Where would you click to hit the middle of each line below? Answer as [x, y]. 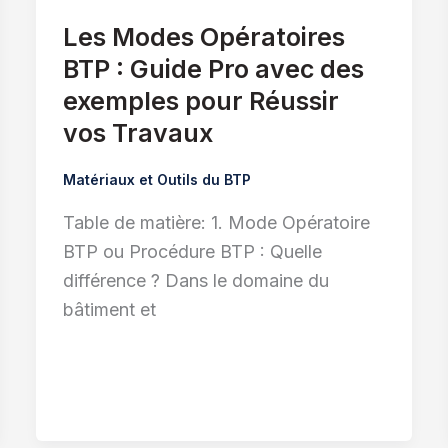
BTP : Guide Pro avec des [213, 69]
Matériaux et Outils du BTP [156, 180]
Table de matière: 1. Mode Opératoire [216, 222]
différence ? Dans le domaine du [195, 280]
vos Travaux [140, 133]
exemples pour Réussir [200, 101]
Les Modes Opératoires [203, 37]
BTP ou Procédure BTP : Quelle [192, 251]
